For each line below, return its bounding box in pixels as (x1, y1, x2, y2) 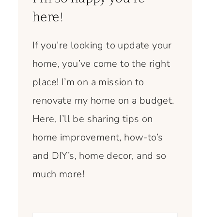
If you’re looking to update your (32, 38, 172, 52)
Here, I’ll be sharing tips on (32, 112, 153, 125)
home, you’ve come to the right (32, 57, 170, 70)
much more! (32, 167, 85, 181)
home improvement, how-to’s (32, 130, 163, 144)
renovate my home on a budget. (32, 93, 174, 107)
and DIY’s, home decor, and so (32, 149, 167, 162)
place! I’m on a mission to (32, 75, 144, 89)
